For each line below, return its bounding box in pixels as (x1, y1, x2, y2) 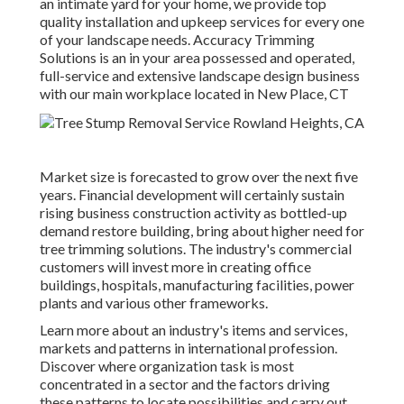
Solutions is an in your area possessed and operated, (40, 49, 354, 67)
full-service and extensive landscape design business (40, 67, 360, 85)
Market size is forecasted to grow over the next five (40, 168, 358, 186)
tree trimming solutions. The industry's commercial (40, 240, 352, 258)
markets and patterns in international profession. (40, 339, 337, 357)
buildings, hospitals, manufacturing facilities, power (40, 276, 354, 294)
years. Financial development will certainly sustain (40, 186, 344, 204)
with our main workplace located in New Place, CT (40, 85, 349, 103)
